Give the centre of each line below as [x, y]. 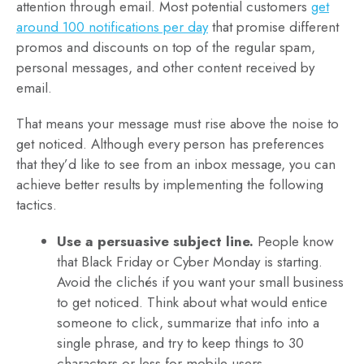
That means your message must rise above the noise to [178, 124]
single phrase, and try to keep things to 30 [180, 343]
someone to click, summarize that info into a [188, 323]
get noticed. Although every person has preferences [170, 144]
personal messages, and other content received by [165, 67]
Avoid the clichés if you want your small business [200, 282]
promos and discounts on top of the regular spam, [166, 47]
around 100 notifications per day [112, 26]
